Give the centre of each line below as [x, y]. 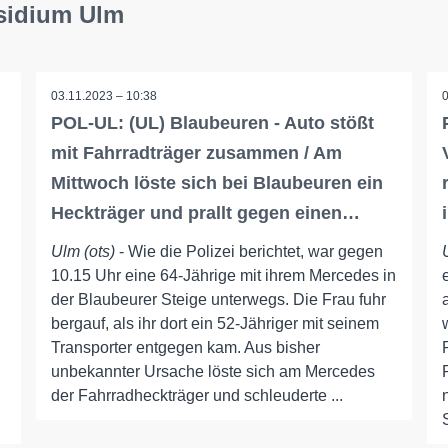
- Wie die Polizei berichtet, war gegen [248, 251]
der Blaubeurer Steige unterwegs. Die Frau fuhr [218, 299]
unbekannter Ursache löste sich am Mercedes [212, 371]
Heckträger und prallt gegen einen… [205, 213]
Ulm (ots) [82, 251]
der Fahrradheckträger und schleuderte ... [196, 395]
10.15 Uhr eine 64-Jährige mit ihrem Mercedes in [223, 275]
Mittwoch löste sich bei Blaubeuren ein [216, 183]
